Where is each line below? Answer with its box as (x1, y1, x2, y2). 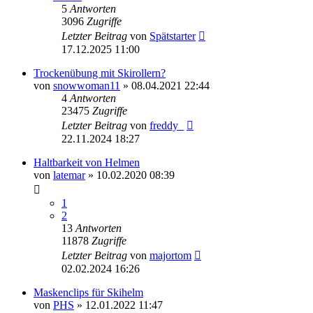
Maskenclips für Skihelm (34, 286, 143, 298)
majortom (150, 249, 191, 261)
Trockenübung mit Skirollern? (34, 66, 166, 79)
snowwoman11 (53, 79, 120, 92)
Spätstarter (150, 29, 196, 42)
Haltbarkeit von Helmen (34, 156, 140, 168)
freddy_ (150, 119, 184, 131)
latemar (53, 168, 85, 181)
